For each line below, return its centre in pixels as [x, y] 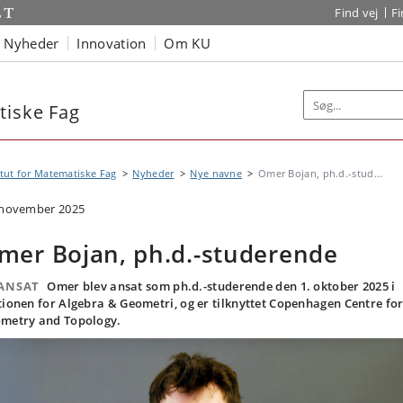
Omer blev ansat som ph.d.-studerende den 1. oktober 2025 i [221, 286]
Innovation [112, 43]
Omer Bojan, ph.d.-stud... [320, 173]
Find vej [357, 13]
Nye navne [216, 173]
